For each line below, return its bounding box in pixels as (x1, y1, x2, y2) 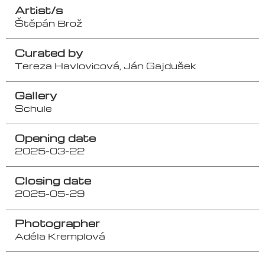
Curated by (15, 45, 83, 59)
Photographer (15, 215, 100, 230)
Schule (15, 102, 52, 114)
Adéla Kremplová (15, 230, 105, 242)
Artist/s (15, 2, 63, 17)
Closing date (15, 173, 91, 187)
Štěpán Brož (15, 17, 82, 29)
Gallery (15, 88, 57, 102)
